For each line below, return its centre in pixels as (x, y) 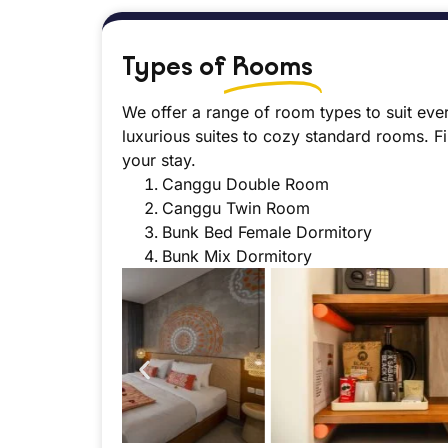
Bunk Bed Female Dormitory (267, 232)
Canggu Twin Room (236, 208)
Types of (177, 66)
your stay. (159, 160)
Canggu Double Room (245, 184)
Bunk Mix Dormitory (237, 256)
